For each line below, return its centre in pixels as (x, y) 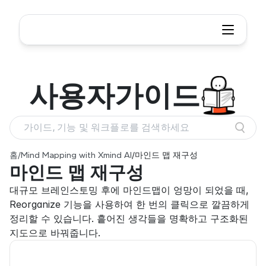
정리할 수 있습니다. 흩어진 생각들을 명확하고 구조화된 (129, 218)
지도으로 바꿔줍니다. (55, 233)
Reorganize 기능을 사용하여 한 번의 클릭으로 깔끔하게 (129, 204)
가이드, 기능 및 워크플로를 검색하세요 (107, 127)
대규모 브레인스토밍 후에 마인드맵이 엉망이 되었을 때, (129, 190)
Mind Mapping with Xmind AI (76, 155)
